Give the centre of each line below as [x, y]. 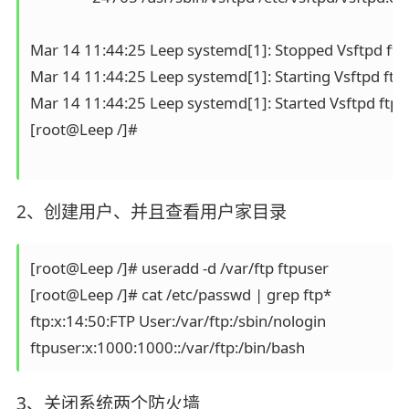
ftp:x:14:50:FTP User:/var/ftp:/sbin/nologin [178, 320]
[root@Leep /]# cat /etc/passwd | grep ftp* [180, 294]
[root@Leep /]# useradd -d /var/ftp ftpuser [179, 267]
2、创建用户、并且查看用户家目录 [151, 212]
